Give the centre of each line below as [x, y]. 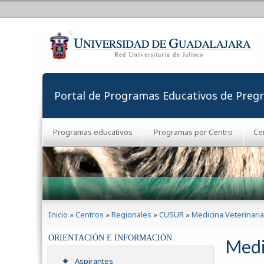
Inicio [58, 214]
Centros [90, 214]
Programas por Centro [193, 132]
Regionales [131, 214]
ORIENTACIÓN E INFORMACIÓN [110, 238]
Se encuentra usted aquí [104, 206]
